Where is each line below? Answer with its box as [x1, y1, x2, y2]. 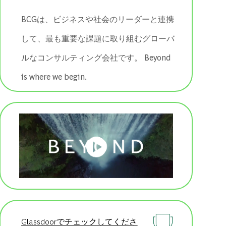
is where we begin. [21, 71, 87, 82]
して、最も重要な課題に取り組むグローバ [21, 33, 175, 44]
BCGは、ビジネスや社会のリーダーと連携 [21, 14, 175, 25]
